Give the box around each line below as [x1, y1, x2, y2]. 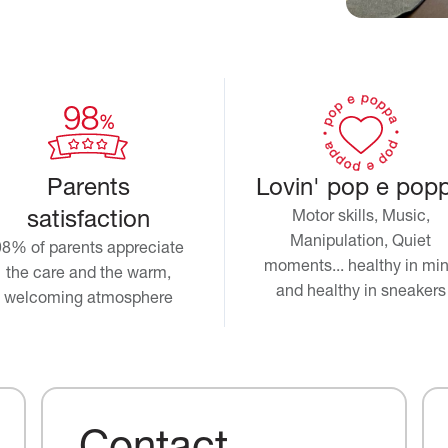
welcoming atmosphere [3, 291, 173, 308]
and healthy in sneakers [275, 284, 446, 301]
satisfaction [26, 209, 150, 234]
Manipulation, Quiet [290, 234, 432, 251]
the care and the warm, [5, 266, 171, 283]
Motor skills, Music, [291, 209, 430, 226]
